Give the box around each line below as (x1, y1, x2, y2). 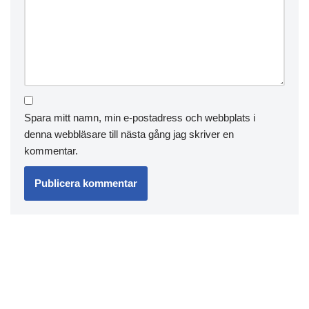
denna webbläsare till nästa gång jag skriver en (24, 128, 234, 140)
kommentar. (24, 145, 78, 157)
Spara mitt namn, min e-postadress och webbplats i (24, 112, 255, 123)
